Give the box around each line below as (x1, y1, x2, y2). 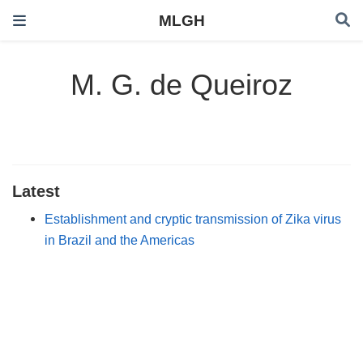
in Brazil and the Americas (45, 232, 194, 247)
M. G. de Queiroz (70, 68, 293, 102)
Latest (12, 181, 60, 200)
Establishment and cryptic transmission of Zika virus (45, 211, 341, 226)
